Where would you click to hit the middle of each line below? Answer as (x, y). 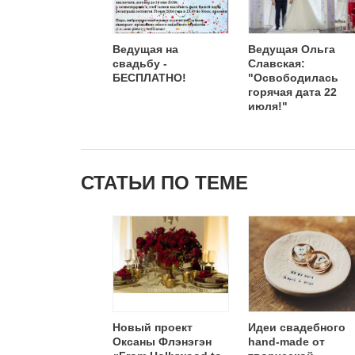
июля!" (268, 106)
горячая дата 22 (292, 92)
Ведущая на (145, 49)
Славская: (277, 63)
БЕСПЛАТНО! (149, 78)
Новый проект (153, 327)
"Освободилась (293, 78)
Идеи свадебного (297, 327)
